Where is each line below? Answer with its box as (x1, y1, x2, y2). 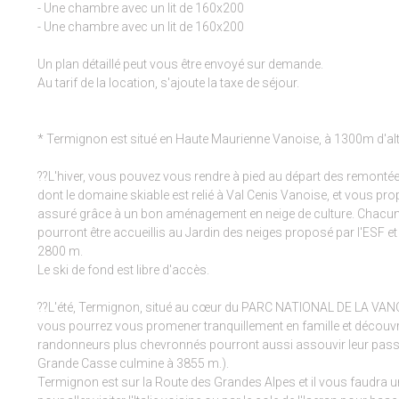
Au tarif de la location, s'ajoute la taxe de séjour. (37, 76, 299, 91)
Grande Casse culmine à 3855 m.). (37, 356, 229, 371)
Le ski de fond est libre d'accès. (37, 263, 209, 278)
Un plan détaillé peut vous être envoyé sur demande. (37, 57, 323, 72)
